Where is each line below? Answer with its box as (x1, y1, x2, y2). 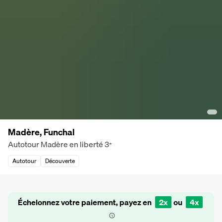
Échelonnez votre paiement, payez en (17, 195, 153, 209)
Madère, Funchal (8, 124, 75, 139)
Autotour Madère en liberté (8, 137, 103, 151)
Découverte (45, 156, 75, 166)
